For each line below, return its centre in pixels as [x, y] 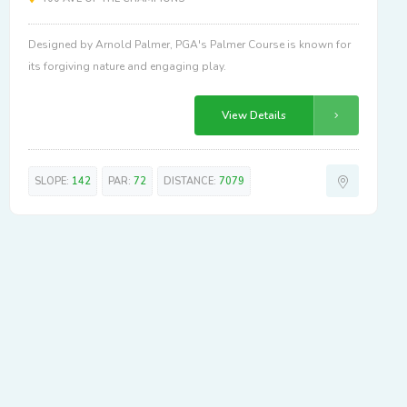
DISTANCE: [191, 181]
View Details [254, 115]
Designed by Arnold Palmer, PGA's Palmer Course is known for [189, 44]
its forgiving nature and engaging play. [127, 66]
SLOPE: [53, 181]
